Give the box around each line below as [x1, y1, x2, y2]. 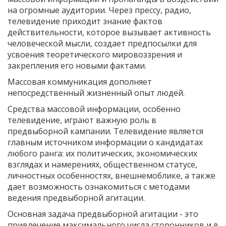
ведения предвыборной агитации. [8, 192, 145, 203]
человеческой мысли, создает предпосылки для [8, 37, 197, 49]
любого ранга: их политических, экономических [8, 147, 197, 159]
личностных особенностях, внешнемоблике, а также [8, 169, 215, 181]
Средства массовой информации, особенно [8, 103, 181, 115]
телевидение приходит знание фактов [8, 15, 162, 27]
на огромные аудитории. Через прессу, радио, [8, 4, 191, 16]
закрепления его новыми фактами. [8, 60, 146, 71]
